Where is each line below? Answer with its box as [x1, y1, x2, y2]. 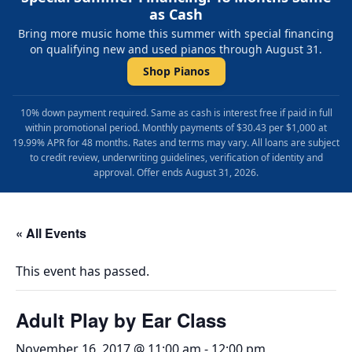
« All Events [16, 224, 86, 243]
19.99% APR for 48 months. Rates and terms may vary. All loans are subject [13, 136, 339, 150]
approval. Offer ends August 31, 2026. [93, 166, 258, 180]
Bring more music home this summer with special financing [18, 26, 334, 42]
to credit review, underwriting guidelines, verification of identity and [29, 151, 323, 165]
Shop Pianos [142, 64, 210, 79]
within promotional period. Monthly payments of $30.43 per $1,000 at [25, 121, 327, 135]
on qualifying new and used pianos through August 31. [30, 42, 322, 57]
